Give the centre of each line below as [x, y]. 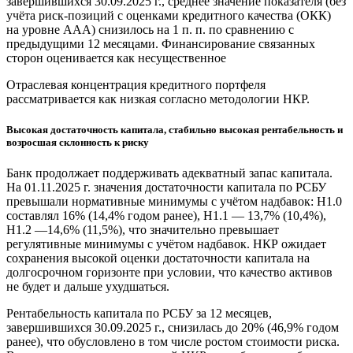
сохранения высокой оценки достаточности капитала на [158, 258]
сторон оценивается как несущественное [116, 58]
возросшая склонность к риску [78, 143]
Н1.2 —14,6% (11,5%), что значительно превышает [143, 230]
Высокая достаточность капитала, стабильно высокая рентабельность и [175, 130]
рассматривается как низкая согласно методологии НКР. [158, 99]
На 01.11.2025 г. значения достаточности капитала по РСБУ [166, 188]
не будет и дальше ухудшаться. [88, 287]
